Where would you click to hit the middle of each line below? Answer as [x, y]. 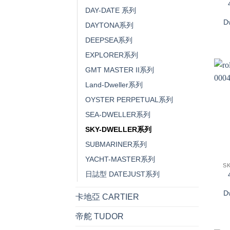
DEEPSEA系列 [109, 40]
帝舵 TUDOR [100, 217]
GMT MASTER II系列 [120, 70]
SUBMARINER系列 [116, 145]
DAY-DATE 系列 [111, 11]
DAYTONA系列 [109, 25]
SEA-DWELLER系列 [118, 115]
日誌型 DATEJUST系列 [122, 174]
